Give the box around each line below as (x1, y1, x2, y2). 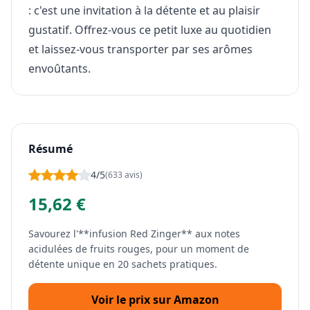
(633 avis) (105, 169, 143, 181)
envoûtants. (28, 61, 91, 77)
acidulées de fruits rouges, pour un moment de (28, 242, 249, 256)
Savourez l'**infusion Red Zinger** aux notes (28, 227, 240, 241)
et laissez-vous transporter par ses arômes (28, 42, 253, 57)
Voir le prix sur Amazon (91, 292, 219, 308)
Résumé (28, 141, 73, 157)
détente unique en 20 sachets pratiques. (28, 257, 217, 271)
